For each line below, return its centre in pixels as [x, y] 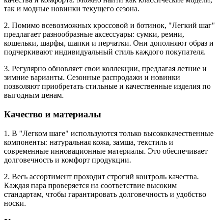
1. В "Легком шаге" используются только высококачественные [109, 133]
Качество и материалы [53, 114]
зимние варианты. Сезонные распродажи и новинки [92, 78]
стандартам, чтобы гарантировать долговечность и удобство [105, 194]
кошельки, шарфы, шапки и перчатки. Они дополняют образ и [109, 43]
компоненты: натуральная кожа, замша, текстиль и [89, 142]
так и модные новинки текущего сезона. [72, 9]
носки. [15, 203]
